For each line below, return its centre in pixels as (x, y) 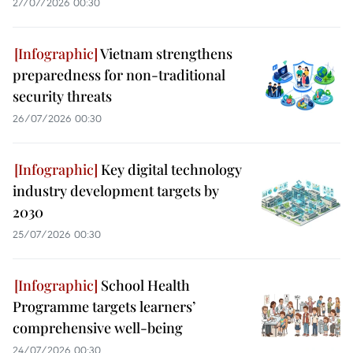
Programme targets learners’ (104, 306)
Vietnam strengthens (165, 53)
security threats (62, 96)
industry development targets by (116, 190)
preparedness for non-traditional (119, 74)
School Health (144, 285)
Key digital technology (170, 169)
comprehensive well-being (98, 327)
